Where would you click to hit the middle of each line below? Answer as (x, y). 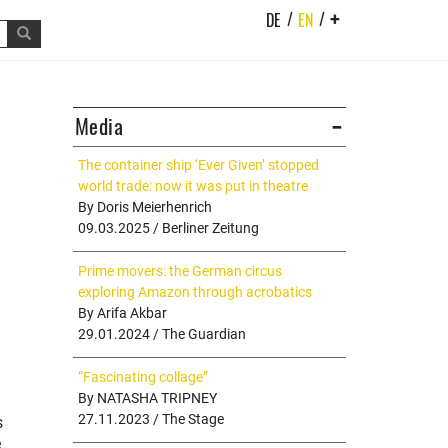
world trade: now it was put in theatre (193, 186)
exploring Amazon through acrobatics (195, 292)
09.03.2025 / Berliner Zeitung (168, 228)
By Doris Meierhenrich (145, 207)
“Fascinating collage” (143, 377)
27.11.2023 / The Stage (151, 419)
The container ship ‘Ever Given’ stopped (198, 165)
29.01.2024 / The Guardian (162, 334)
